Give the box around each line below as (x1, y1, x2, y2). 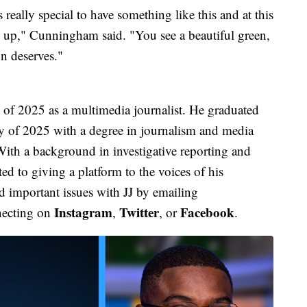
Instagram (54, 203, 112, 222)
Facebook (180, 203, 234, 222)
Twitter (119, 203, 159, 222)
